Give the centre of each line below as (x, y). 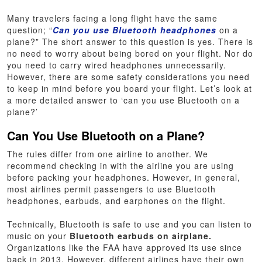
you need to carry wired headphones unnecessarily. (117, 65)
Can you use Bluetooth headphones (135, 30)
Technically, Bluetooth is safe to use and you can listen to (130, 224)
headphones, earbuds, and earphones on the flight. (118, 200)
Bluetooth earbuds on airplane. (141, 235)
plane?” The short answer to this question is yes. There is (130, 41)
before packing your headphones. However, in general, (124, 177)
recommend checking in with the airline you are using (121, 165)
